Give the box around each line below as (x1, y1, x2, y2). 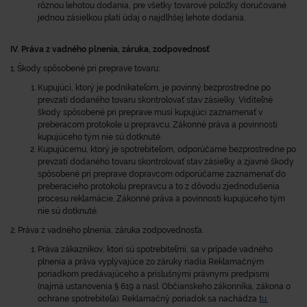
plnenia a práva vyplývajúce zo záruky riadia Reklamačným (38, 257, 264, 267)
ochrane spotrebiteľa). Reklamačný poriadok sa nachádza (38, 294, 257, 304)
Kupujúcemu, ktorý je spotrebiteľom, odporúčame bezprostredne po (38, 145, 296, 154)
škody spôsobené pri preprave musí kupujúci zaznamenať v (38, 108, 262, 117)
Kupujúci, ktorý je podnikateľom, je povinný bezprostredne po (38, 83, 271, 93)
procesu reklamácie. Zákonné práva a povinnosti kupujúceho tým (38, 194, 285, 204)
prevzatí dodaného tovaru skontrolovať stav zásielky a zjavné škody (38, 157, 294, 167)
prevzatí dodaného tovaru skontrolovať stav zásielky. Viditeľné (38, 95, 273, 105)
